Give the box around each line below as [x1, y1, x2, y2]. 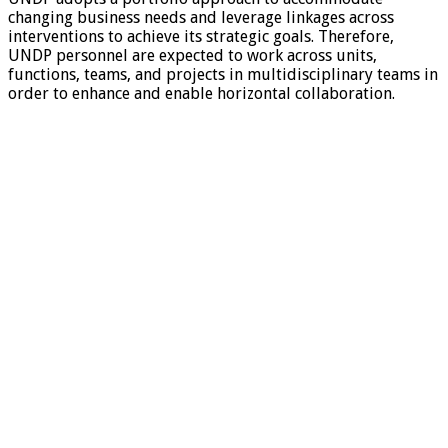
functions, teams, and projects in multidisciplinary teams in [8, 64, 438, 84]
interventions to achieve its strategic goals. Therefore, [8, 26, 394, 46]
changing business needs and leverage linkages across [8, 7, 394, 27]
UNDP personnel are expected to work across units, [8, 45, 377, 65]
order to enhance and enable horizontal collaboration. [8, 83, 395, 103]
